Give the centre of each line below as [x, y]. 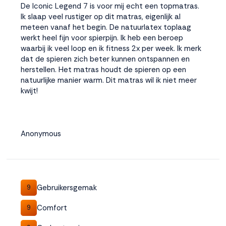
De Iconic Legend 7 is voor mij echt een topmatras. [110, 6]
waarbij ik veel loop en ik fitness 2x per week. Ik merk [111, 48]
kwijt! [29, 91]
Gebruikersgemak [67, 187]
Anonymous [41, 134]
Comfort [52, 208]
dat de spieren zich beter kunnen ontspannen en [105, 59]
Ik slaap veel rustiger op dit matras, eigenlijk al [101, 17]
